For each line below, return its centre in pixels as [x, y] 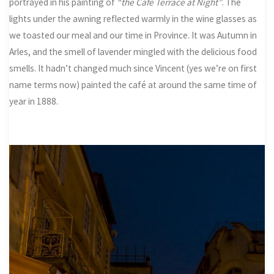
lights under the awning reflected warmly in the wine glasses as [133, 19]
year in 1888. [34, 101]
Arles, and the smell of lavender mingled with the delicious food [133, 52]
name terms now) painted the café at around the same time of [133, 85]
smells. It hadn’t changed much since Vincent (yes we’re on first [133, 68]
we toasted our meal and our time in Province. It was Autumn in [133, 35]
